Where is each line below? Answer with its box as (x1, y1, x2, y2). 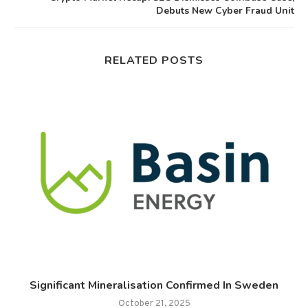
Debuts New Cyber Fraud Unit (156, 3, 294, 17)
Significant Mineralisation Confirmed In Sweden (30, 278, 278, 294)
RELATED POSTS (104, 52, 203, 68)
